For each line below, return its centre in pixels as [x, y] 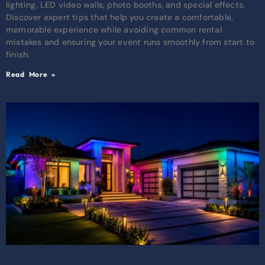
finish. [18, 55]
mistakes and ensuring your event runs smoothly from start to [130, 42]
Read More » [31, 75]
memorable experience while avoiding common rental [114, 30]
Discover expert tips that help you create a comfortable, [120, 17]
